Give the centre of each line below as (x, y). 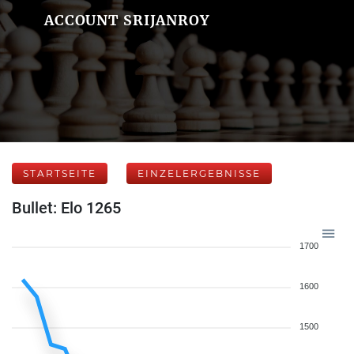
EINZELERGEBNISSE (199, 173)
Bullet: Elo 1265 (66, 208)
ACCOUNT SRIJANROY (126, 20)
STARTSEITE (60, 173)
